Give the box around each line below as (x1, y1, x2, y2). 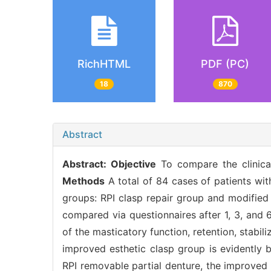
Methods (62, 174, 105, 187)
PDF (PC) (201, 57, 249, 71)
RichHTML (77, 57, 131, 71)
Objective (111, 157, 156, 170)
